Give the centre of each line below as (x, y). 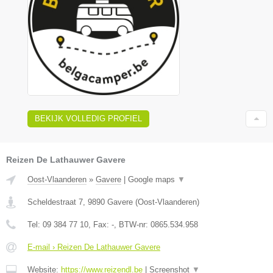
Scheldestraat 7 (55, 202)
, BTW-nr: (132, 225)
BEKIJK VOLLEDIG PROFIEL (88, 119)
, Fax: (100, 225)
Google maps (153, 179)
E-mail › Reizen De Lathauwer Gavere (94, 247)
